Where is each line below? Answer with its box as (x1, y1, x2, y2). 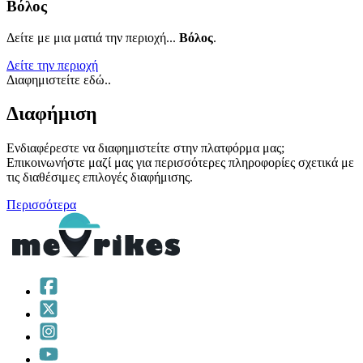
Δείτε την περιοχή (6, 58, 98, 72)
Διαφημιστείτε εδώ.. (6, 72, 111, 87)
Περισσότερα (6, 198, 76, 212)
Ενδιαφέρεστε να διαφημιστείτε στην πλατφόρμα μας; (6, 141, 284, 156)
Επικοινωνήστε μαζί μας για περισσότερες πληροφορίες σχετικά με (6, 156, 354, 170)
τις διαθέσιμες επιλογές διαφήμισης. (6, 170, 193, 185)
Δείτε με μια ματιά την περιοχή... (6, 30, 179, 45)
